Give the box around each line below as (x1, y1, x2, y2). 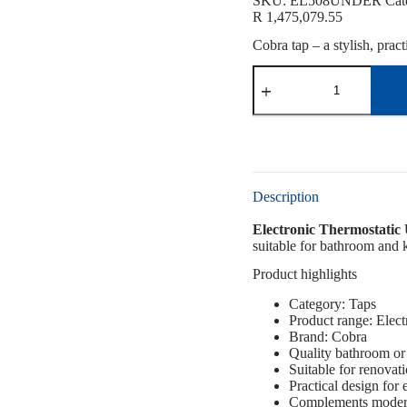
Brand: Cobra (288, 329, 367, 345)
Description (252, 189, 319, 205)
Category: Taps (288, 296, 376, 313)
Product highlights (252, 266, 357, 283)
